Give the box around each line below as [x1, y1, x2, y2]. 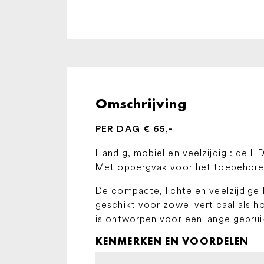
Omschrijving [95, 94, 187, 113]
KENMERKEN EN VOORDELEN [95, 234, 249, 247]
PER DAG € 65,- [95, 124, 174, 134]
